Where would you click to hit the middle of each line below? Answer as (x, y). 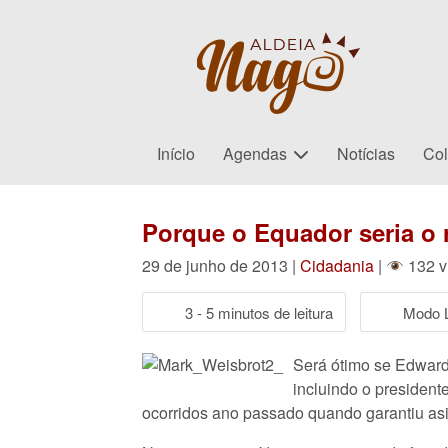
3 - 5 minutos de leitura (259, 312)
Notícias (366, 153)
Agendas (255, 153)
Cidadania (337, 265)
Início (176, 153)
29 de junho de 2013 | (221, 265)
